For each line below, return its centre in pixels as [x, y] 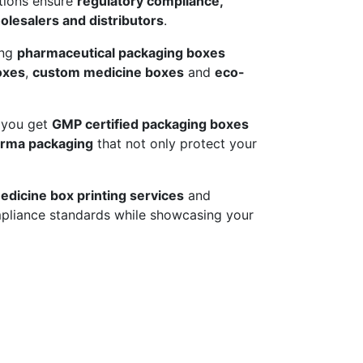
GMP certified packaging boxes [150, 124]
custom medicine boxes [108, 73]
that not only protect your [175, 144]
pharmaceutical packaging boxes [121, 53]
